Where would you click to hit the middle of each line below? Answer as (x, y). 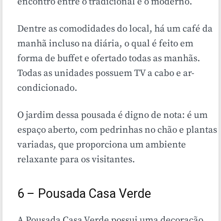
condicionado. (47, 88)
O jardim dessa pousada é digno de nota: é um (112, 115)
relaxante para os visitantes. (76, 160)
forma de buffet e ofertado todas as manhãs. (109, 59)
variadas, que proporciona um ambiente (102, 145)
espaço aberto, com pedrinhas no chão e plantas (117, 130)
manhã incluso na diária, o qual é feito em (105, 44)
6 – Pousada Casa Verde (84, 194)
